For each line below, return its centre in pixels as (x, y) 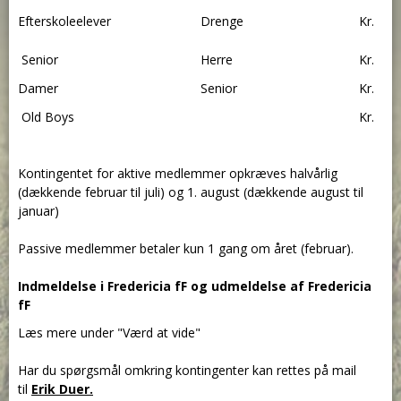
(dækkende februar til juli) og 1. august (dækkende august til (191, 192)
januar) (40, 211)
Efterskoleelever (64, 21)
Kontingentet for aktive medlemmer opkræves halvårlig (178, 173)
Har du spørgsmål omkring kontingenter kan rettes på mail (187, 370)
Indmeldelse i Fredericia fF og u (119, 286)
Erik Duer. (62, 389)
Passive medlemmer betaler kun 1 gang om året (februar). (188, 248)
